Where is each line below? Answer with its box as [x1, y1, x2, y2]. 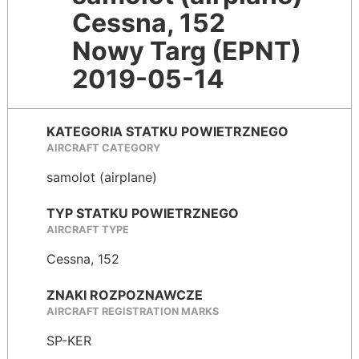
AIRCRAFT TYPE [46, 224, 129, 236]
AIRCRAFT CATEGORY [46, 142, 160, 155]
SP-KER [46, 333, 91, 349]
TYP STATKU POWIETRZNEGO [46, 205, 239, 221]
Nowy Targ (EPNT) [72, 34, 301, 67]
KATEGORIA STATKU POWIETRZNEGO [46, 123, 288, 140]
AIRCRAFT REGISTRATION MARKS [46, 305, 219, 318]
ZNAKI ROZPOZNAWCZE [46, 286, 203, 303]
